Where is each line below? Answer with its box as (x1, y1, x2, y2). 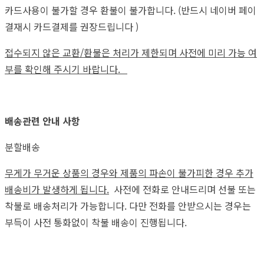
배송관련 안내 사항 (5, 113, 80, 128)
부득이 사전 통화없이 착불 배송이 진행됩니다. (5, 214, 189, 229)
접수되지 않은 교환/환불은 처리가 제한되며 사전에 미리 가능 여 (5, 45, 257, 60)
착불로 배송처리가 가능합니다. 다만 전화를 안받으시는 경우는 (5, 198, 251, 213)
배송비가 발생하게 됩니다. (5, 181, 109, 196)
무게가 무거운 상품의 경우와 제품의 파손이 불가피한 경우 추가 (5, 165, 253, 180)
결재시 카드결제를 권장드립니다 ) (5, 19, 146, 34)
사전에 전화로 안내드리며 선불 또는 (109, 181, 256, 196)
